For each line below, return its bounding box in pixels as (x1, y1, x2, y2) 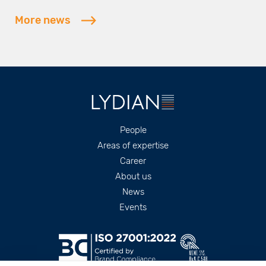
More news (15, 13, 71, 27)
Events (119, 201, 147, 213)
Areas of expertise (97, 140, 169, 151)
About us (115, 170, 151, 182)
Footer (15, 123, 72, 144)
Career (120, 155, 146, 166)
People (119, 124, 147, 135)
